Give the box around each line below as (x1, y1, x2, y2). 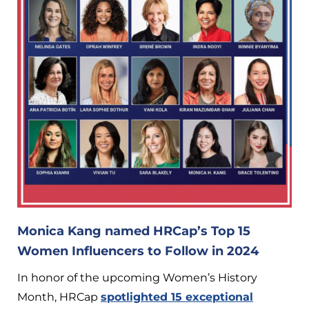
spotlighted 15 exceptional (101, 290, 253, 303)
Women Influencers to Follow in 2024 (17, 243, 259, 259)
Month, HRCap (17, 290, 101, 303)
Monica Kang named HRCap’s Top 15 (17, 223, 250, 239)
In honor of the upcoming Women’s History (17, 270, 257, 284)
